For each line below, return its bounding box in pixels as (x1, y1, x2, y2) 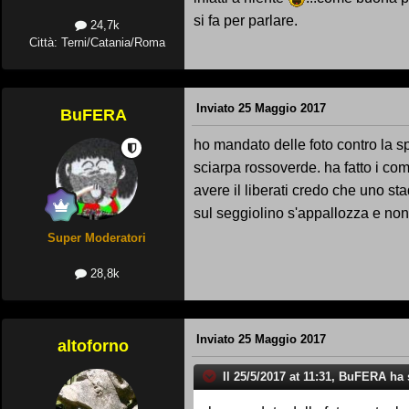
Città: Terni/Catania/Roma (28, 36, 165, 50)
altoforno (58, 337, 129, 356)
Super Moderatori (47, 231, 146, 246)
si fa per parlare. (194, 12, 298, 28)
